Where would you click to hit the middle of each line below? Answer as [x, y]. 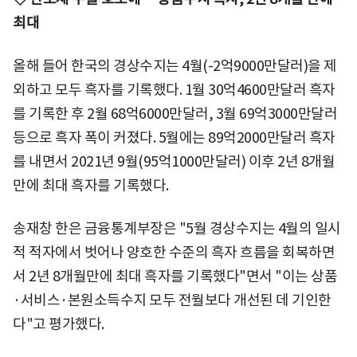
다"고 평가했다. [59, 324]
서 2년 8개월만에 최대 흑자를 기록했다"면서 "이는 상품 [175, 276]
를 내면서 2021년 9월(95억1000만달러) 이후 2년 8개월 [174, 161]
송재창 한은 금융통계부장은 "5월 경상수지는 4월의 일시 [177, 228]
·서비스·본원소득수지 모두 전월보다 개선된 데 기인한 [172, 300]
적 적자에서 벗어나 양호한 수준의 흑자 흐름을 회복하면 [174, 252]
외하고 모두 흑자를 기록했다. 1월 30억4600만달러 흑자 [174, 89]
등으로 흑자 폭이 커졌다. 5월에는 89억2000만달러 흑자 [174, 137]
